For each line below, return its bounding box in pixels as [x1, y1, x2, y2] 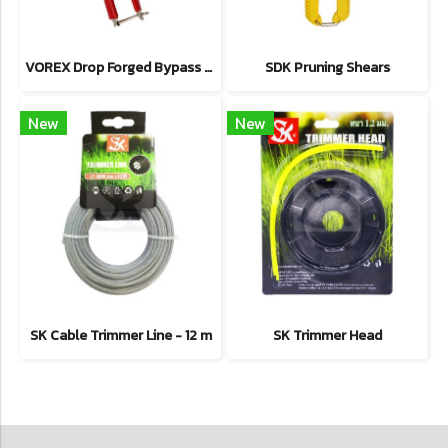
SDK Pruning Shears [265, 57, 390, 78]
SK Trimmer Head [273, 325, 382, 346]
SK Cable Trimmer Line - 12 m [29, 325, 212, 346]
